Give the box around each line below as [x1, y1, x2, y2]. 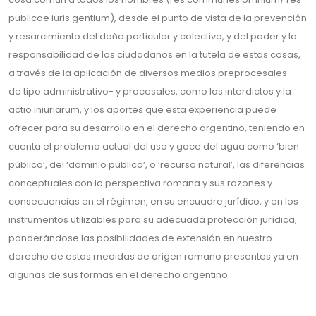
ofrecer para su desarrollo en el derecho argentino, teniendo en [8, 121, 305, 135]
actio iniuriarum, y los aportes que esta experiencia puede [8, 103, 276, 116]
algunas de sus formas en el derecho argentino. [8, 268, 230, 281]
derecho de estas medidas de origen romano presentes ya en [8, 250, 298, 263]
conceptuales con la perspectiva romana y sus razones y [8, 176, 272, 190]
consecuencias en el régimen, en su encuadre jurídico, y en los [8, 195, 298, 208]
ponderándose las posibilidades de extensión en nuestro [8, 231, 272, 245]
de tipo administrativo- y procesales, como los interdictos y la [8, 85, 291, 98]
